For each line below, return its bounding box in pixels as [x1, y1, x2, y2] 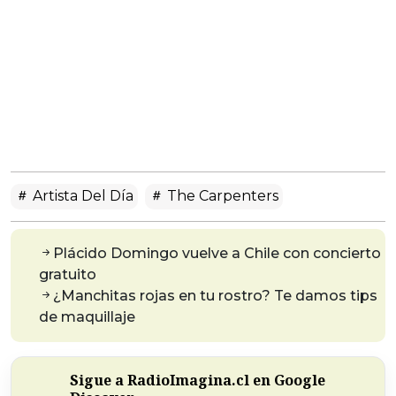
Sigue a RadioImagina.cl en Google [70, 370, 325, 391]
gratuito [39, 266, 96, 284]
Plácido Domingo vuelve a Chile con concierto [53, 245, 381, 263]
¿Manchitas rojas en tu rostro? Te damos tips [53, 287, 377, 305]
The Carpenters [164, 187, 278, 205]
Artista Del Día [29, 187, 133, 205]
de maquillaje [39, 308, 135, 326]
